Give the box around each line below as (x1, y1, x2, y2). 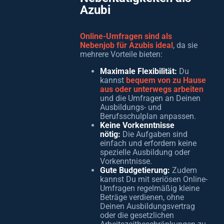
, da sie (173, 40, 197, 50)
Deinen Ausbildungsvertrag (100, 201, 195, 211)
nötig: (100, 129, 120, 139)
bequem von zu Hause (126, 75, 206, 85)
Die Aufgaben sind (120, 129, 187, 139)
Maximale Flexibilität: (100, 66, 177, 76)
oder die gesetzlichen (100, 210, 174, 220)
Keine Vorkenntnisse (100, 120, 174, 130)
